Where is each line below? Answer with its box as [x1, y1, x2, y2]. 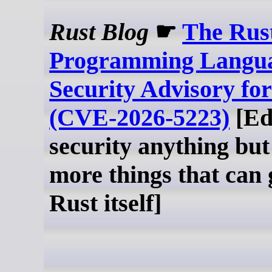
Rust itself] [49, 189, 162, 217]
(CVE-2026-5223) [49, 104, 230, 132]
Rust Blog [49, 18, 149, 46]
